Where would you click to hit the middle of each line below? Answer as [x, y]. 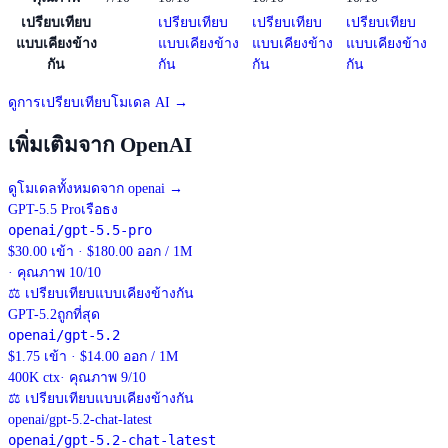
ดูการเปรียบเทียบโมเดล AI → [98, 102]
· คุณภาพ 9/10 [103, 378]
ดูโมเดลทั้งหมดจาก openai [86, 189]
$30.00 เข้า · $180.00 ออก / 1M [100, 252]
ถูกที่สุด [78, 315]
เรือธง [99, 210]
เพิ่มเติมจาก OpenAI [100, 144]
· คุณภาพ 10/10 [54, 273]
